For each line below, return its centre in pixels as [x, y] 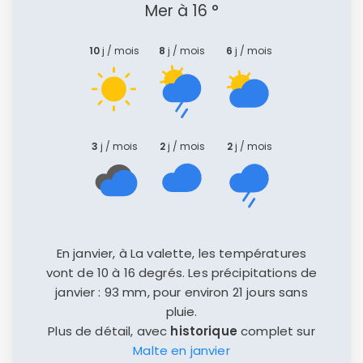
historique [204, 331]
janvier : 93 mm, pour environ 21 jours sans [181, 292]
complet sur [276, 331]
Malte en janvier [181, 350]
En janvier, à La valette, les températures [181, 253]
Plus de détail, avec [109, 331]
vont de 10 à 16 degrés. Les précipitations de [181, 272]
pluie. [181, 311]
